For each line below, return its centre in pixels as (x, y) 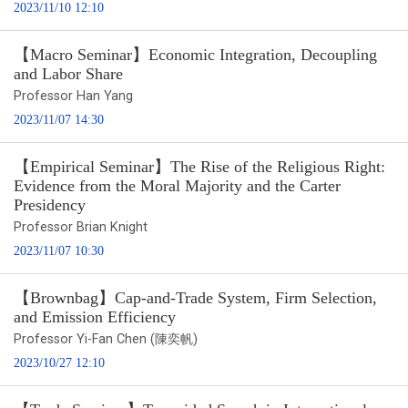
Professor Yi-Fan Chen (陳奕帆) (106, 339)
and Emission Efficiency (95, 316)
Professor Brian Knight (81, 227)
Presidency (50, 204)
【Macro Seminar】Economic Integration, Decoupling (195, 54)
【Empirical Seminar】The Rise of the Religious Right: (199, 166)
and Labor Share (68, 73)
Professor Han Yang (73, 96)
